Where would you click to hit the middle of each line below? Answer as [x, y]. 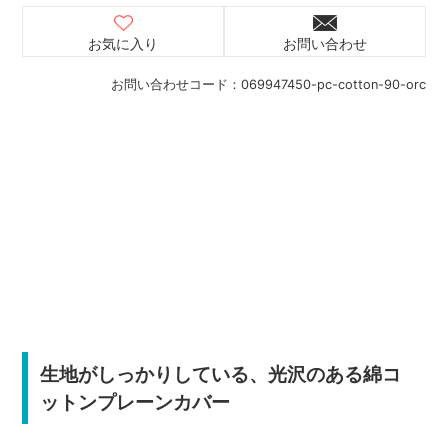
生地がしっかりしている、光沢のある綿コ [220, 373]
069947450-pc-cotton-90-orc [333, 84]
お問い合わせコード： [175, 84]
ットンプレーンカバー [134, 401]
